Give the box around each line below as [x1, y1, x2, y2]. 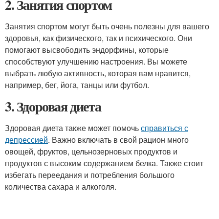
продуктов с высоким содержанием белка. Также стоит [5, 157, 203, 169]
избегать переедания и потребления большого [5, 169, 175, 180]
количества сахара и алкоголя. [5, 181, 116, 192]
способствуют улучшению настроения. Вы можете [5, 56, 187, 67]
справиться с [141, 122, 188, 133]
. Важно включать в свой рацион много [48, 134, 189, 145]
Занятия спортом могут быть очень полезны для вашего [5, 21, 209, 32]
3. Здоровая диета [5, 96, 101, 116]
